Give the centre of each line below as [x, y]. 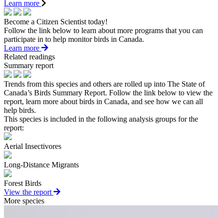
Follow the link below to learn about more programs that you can [103, 31]
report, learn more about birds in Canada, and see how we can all [103, 102]
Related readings [29, 57]
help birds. [20, 110]
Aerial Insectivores [33, 146]
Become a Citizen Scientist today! [56, 22]
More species [24, 201]
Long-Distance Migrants [41, 165]
